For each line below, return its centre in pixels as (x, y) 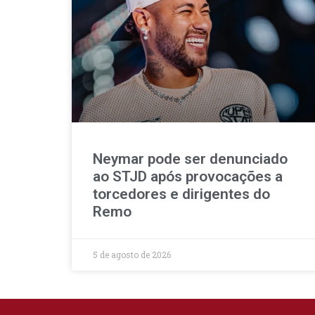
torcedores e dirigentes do (181, 194)
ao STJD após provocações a (188, 176)
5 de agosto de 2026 (132, 254)
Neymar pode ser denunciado (190, 159)
